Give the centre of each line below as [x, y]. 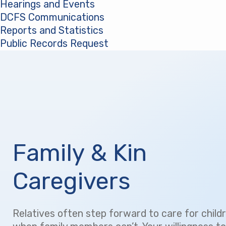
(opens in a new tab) [154, 44]
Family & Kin [80, 153]
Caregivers [71, 181]
